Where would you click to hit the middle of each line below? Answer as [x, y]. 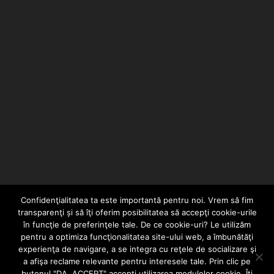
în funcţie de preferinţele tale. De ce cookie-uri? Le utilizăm [137, 224]
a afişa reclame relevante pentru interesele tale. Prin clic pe [137, 261]
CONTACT [80, 263]
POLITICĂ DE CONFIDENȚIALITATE [192, 263]
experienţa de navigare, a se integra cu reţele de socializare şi [137, 249]
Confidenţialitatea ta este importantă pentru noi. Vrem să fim [137, 200]
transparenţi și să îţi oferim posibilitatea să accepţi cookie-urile [137, 212]
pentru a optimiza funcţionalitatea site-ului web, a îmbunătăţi [137, 237]
